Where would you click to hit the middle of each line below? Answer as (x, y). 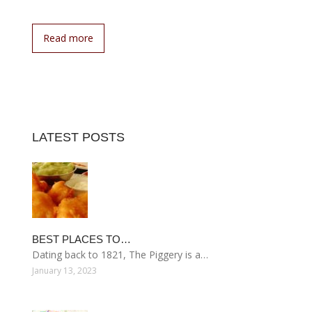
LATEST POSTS (78, 137)
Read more (68, 38)
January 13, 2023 (64, 271)
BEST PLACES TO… (81, 239)
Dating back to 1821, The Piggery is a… (120, 255)
